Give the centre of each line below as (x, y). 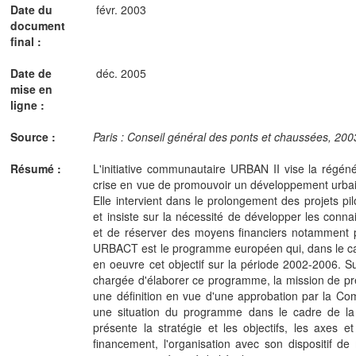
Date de (31, 73)
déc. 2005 (121, 73)
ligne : (29, 105)
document (38, 25)
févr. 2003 (121, 10)
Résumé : (37, 168)
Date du (31, 10)
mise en (31, 89)
